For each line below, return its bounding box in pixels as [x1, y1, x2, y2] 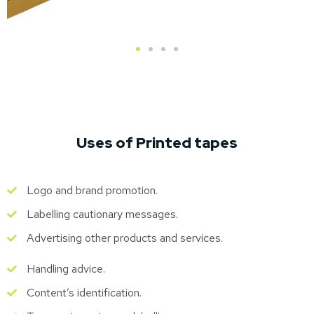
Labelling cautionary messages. [26, 206, 178, 221]
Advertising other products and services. [26, 230, 223, 245]
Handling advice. [26, 261, 105, 276]
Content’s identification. [26, 285, 142, 300]
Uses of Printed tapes [76, 132, 238, 152]
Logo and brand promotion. [26, 182, 158, 198]
